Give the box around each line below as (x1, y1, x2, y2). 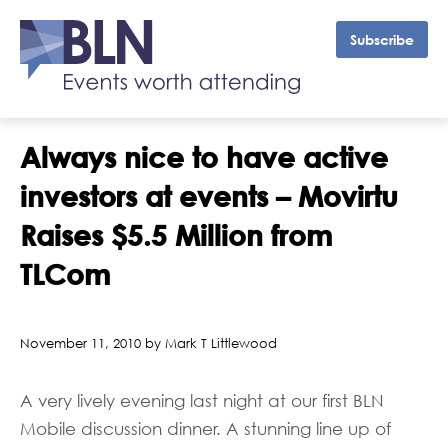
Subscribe (350, 31, 414, 48)
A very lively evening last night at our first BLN (20, 391, 384, 411)
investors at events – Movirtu (20, 179, 398, 213)
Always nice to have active (20, 140, 388, 174)
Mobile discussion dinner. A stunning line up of (20, 419, 391, 439)
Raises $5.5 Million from (20, 218, 332, 252)
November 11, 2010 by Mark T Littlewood (20, 335, 277, 351)
